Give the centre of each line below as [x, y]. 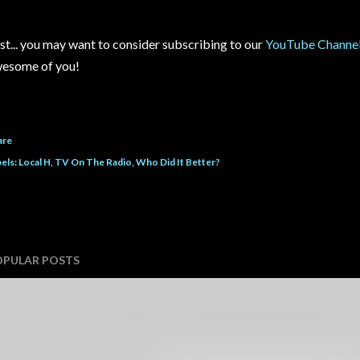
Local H [35, 162]
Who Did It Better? [178, 162]
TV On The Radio [93, 162]
